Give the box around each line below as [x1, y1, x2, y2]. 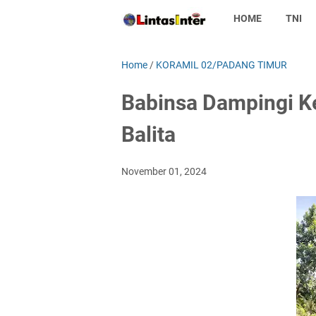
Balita [121, 122, 176, 147]
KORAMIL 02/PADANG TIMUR [156, 59, 287, 71]
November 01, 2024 [121, 166, 207, 177]
